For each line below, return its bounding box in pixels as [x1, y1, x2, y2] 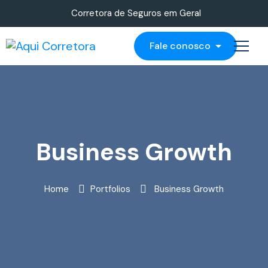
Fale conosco [150, 39, 213, 52]
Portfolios [90, 183, 130, 195]
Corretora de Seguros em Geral [71, 7, 201, 19]
